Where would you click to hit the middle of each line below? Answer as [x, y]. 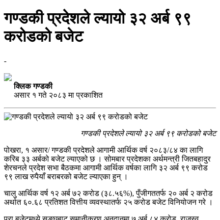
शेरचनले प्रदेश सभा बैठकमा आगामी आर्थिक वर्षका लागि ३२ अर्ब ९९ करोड [106, 167]
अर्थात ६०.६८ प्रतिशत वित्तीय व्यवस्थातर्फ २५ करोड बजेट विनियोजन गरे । [109, 202]
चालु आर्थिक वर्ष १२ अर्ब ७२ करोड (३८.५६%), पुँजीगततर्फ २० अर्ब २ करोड [108, 193]
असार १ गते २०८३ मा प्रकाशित [53, 95]
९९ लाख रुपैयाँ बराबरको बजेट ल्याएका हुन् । [66, 176]
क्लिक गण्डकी [34, 86]
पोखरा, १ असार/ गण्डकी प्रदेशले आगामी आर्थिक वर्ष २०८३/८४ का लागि [103, 150]
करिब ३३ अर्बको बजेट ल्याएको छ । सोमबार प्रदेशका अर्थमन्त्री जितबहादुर [107, 159]
